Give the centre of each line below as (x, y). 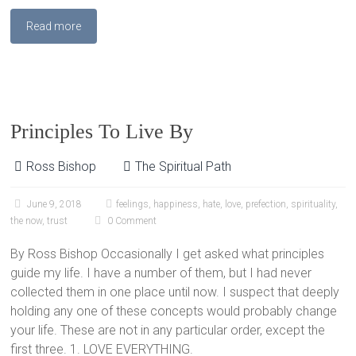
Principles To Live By (102, 132)
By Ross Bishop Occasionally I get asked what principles (168, 254)
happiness (176, 204)
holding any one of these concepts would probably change (174, 311)
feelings (133, 204)
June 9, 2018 (55, 204)
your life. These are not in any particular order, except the (168, 330)
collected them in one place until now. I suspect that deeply (175, 292)
